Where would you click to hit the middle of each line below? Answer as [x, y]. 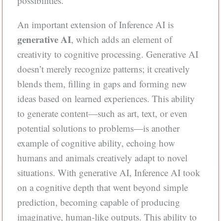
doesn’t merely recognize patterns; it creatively [103, 69]
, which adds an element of [121, 39]
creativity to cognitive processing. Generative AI [108, 54]
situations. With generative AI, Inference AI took [109, 173]
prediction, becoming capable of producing [98, 202]
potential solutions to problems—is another [98, 128]
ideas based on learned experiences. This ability [106, 99]
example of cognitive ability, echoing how [96, 143]
